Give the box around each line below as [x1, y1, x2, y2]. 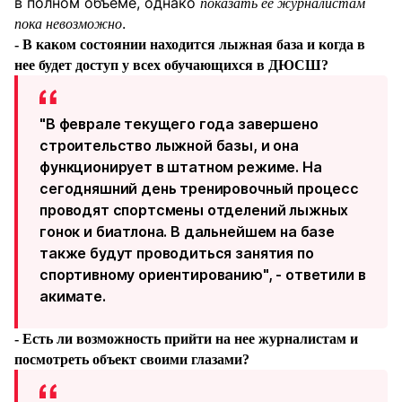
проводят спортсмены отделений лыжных [39, 201, 349, 219]
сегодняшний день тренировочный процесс [39, 179, 359, 197]
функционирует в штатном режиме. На [39, 158, 322, 176]
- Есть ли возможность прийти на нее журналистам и [14, 331, 358, 346]
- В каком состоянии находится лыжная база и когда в [14, 37, 365, 52]
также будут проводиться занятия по [39, 244, 314, 262]
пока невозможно [14, 16, 122, 31]
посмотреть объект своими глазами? [14, 352, 249, 367]
